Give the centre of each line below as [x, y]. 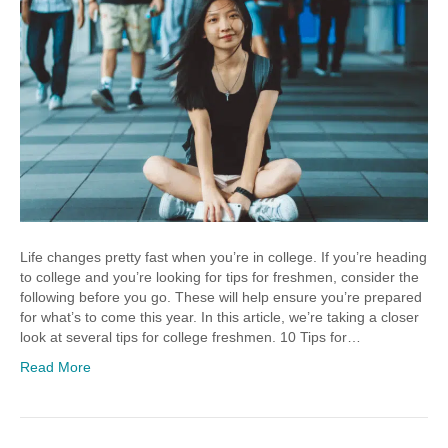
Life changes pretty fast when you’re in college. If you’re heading [223, 257]
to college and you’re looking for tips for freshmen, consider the [219, 277]
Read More [55, 367]
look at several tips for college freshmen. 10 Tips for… [190, 337]
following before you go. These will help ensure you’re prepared [221, 297]
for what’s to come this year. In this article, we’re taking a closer [219, 317]
